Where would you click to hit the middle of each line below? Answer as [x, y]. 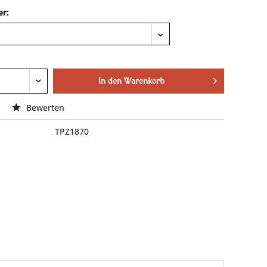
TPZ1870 [72, 131]
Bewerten [44, 108]
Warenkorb [144, 81]
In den [110, 81]
